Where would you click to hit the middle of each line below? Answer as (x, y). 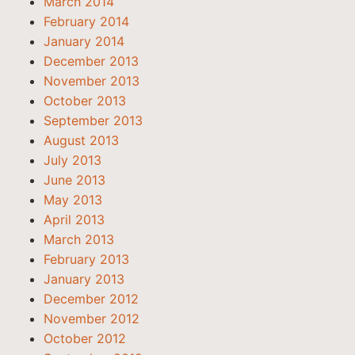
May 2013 (73, 200)
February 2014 (86, 21)
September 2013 (93, 120)
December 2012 (91, 299)
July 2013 (73, 160)
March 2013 (79, 239)
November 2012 (92, 319)
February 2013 (86, 259)
